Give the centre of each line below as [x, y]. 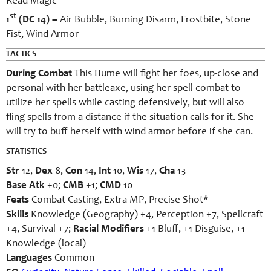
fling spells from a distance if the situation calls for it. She [130, 117]
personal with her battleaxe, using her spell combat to [123, 88]
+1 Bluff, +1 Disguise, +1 [194, 229]
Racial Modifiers [109, 229]
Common [74, 258]
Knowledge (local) [46, 244]
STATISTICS [26, 152]
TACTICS [21, 54]
